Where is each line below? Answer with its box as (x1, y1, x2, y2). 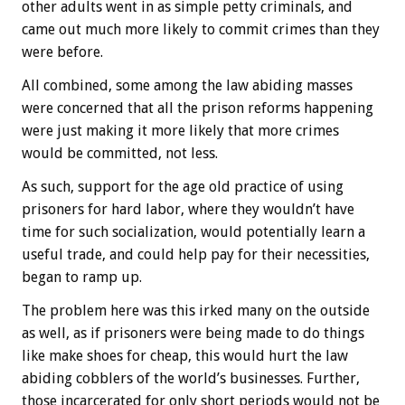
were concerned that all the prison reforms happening (22, 99, 373, 118)
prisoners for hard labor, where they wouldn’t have (22, 201, 354, 219)
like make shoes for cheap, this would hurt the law (22, 347, 348, 365)
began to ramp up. (22, 268, 142, 287)
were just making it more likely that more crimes (22, 122, 339, 140)
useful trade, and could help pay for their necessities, (22, 246, 370, 264)
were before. (22, 43, 103, 61)
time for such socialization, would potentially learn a (22, 223, 365, 241)
